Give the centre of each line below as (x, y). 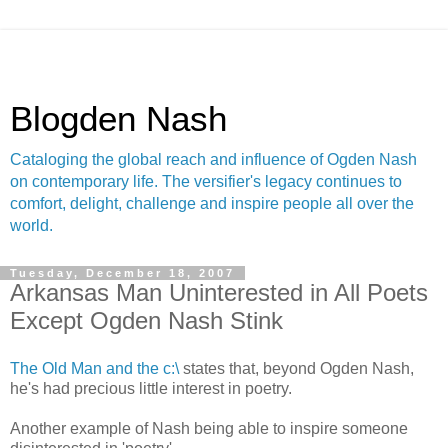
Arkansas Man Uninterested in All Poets (219, 292)
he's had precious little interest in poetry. (151, 388)
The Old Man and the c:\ (94, 368)
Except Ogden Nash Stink (146, 320)
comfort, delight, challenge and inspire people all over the (212, 203)
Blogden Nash (118, 119)
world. (31, 225)
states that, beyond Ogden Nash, (296, 368)
